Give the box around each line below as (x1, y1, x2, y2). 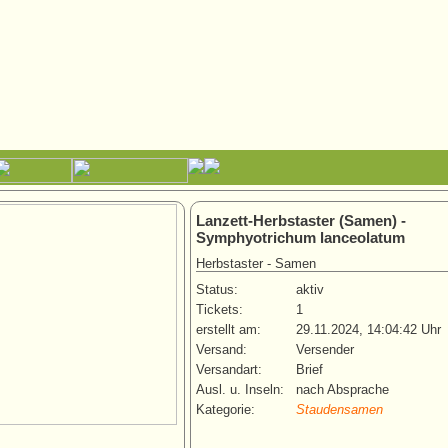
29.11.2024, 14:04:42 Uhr (296, 322, 441, 338)
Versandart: (196, 362, 262, 378)
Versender (296, 342, 354, 358)
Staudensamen (296, 402, 383, 418)
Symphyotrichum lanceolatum (196, 229, 405, 247)
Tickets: (196, 302, 243, 318)
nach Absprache (296, 382, 389, 398)
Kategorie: (196, 402, 255, 418)
